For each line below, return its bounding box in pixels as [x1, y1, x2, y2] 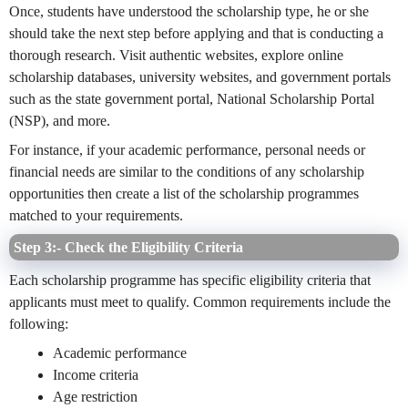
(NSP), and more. [9, 113, 110, 129]
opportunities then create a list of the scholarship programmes [9, 186, 359, 202]
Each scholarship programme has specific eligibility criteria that [9, 272, 371, 289]
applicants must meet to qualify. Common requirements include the [9, 294, 391, 311]
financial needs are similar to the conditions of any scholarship [9, 164, 364, 180]
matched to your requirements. [9, 208, 187, 224]
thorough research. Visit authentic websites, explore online [9, 47, 343, 64]
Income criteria [53, 367, 138, 383]
